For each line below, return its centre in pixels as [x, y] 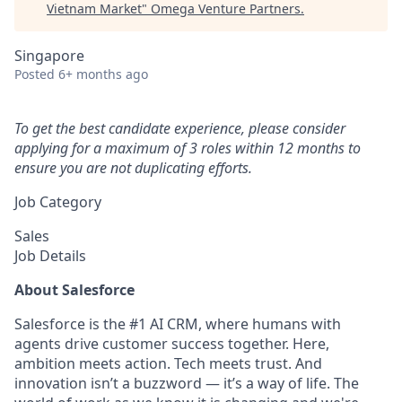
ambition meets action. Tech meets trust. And [168, 363]
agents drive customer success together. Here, [172, 344]
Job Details [50, 256]
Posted [35, 74]
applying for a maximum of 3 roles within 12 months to [188, 148]
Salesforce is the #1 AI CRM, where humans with [178, 324]
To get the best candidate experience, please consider [180, 128]
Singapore [49, 56]
